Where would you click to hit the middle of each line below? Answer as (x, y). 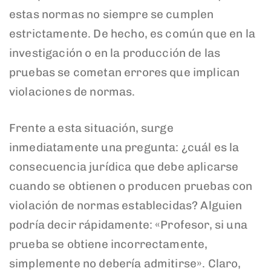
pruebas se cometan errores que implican (125, 72)
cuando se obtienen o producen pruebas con (131, 186)
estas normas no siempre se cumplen (112, 14)
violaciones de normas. (72, 91)
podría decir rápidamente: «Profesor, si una (128, 225)
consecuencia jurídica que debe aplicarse (124, 167)
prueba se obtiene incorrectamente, (109, 244)
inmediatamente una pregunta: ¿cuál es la (124, 148)
